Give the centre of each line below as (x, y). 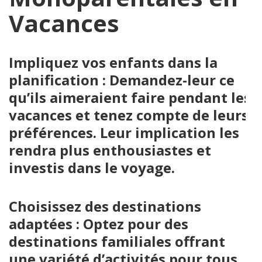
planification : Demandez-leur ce (122, 80)
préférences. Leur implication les (124, 132)
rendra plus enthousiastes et (110, 150)
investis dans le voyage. (92, 168)
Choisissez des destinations (105, 206)
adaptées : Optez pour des (99, 224)
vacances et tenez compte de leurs (129, 115)
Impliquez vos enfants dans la (113, 62)
